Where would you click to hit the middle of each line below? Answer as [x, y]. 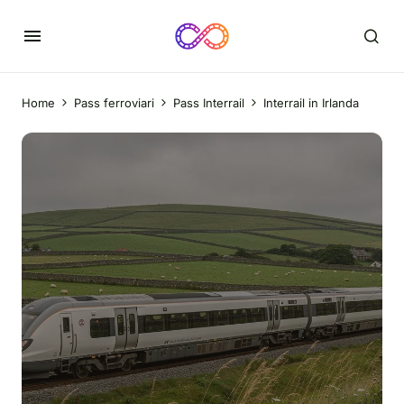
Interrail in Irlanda [311, 103]
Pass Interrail [209, 103]
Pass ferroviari [114, 103]
